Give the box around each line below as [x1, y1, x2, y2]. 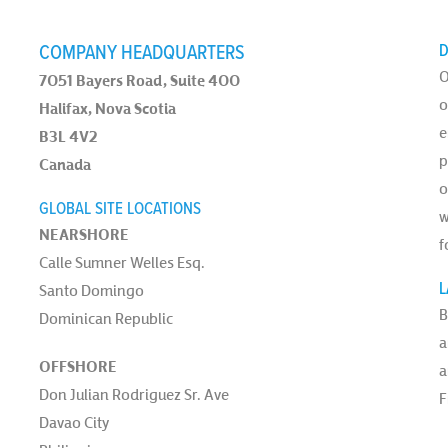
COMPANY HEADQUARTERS [38, 41, 245, 67]
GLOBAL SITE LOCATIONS [38, 199, 201, 221]
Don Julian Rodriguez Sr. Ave [38, 385, 229, 404]
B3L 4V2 [38, 126, 98, 147]
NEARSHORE [38, 224, 129, 245]
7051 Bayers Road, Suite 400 [38, 70, 240, 91]
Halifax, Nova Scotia [38, 98, 176, 119]
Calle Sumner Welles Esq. [38, 253, 205, 272]
